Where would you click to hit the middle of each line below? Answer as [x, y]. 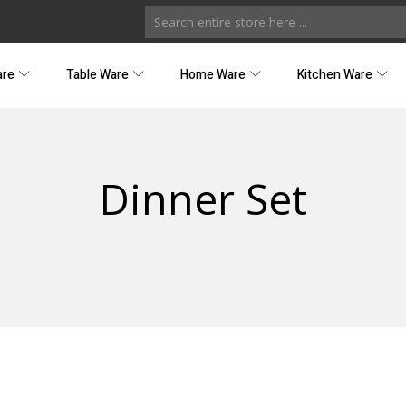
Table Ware [98, 75]
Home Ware [214, 75]
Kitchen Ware [336, 75]
